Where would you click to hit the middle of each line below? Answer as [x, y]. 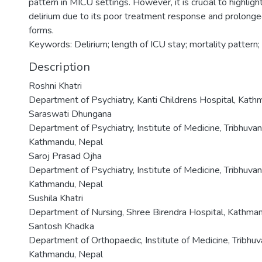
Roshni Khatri [55, 86]
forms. [41, 30]
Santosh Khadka [61, 226]
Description [59, 67]
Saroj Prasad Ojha [65, 156]
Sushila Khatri [56, 198]
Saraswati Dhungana [70, 114]
